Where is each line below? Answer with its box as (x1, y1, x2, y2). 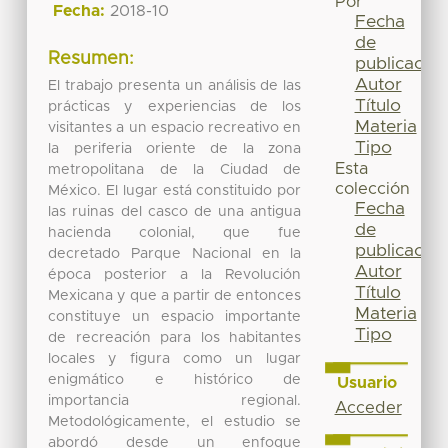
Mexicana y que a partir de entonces (48, 288, 302, 303)
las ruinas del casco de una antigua (48, 204, 302, 219)
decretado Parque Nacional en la (48, 246, 302, 261)
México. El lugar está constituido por (48, 183, 302, 198)
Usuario (336, 374, 397, 391)
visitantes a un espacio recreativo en (48, 120, 302, 135)
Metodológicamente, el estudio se (48, 414, 302, 429)
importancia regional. (48, 393, 302, 408)
